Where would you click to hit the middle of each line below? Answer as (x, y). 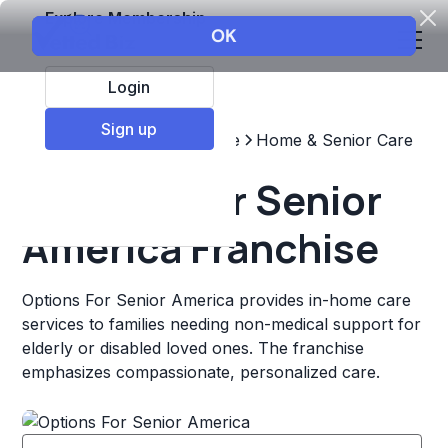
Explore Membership (125, 17)
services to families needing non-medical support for (222, 324)
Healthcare (198, 140)
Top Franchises (81, 140)
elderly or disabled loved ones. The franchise (193, 348)
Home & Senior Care (335, 140)
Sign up (129, 128)
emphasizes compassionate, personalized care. (201, 372)
